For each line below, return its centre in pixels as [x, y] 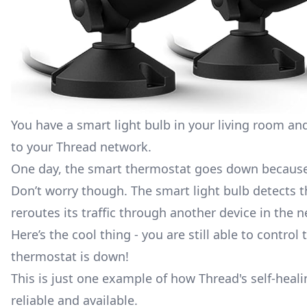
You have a [44, 124]
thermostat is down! [70, 256]
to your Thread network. [81, 146]
